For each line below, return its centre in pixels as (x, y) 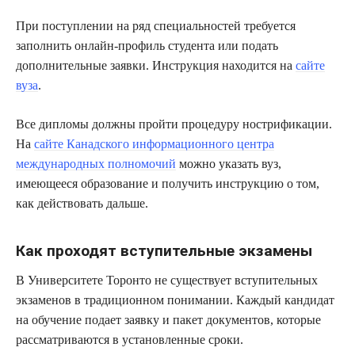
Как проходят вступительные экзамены (164, 251)
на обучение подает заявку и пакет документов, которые (168, 319)
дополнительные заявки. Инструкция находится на (156, 65)
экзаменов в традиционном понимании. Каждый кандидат (175, 300)
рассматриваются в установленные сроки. (130, 339)
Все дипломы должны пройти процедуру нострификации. (174, 124)
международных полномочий (96, 163)
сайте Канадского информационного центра (154, 143)
